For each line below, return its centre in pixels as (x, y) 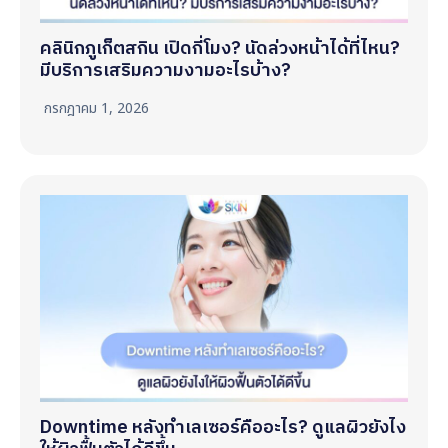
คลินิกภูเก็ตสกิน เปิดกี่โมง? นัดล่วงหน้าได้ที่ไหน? (220, 48)
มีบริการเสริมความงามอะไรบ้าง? (165, 70)
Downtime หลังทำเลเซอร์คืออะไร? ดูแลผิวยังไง (223, 427)
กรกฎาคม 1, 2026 (96, 108)
